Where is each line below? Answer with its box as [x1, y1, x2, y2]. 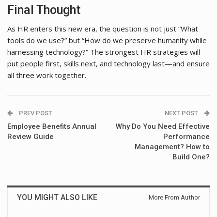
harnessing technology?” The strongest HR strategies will [7, 46, 200, 57]
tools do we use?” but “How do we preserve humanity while [7, 35, 207, 45]
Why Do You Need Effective [116, 122, 210, 131]
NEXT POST [165, 109, 200, 117]
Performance [163, 132, 210, 141]
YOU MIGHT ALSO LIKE [17, 192, 97, 202]
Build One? [172, 152, 210, 161]
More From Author [149, 193, 200, 201]
